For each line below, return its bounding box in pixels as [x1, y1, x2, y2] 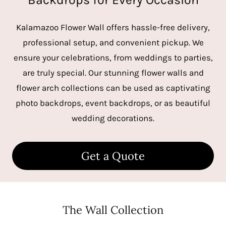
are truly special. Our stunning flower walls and [22, 67, 204, 78]
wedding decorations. [72, 112, 154, 123]
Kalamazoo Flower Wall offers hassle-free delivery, [16, 22, 210, 32]
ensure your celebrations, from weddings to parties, [13, 52, 213, 63]
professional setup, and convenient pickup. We [22, 37, 204, 47]
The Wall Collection [63, 202, 163, 217]
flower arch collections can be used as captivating [16, 82, 210, 93]
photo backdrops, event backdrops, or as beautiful [16, 97, 210, 108]
